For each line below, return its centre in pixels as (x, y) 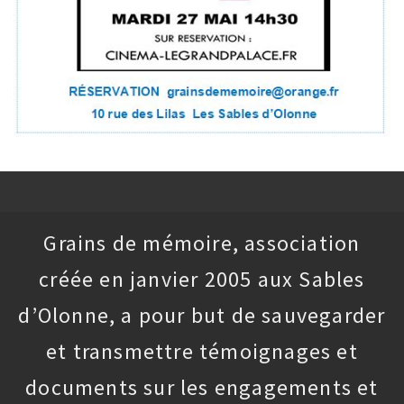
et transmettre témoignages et (202, 352)
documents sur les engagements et (202, 388)
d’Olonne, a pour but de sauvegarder (202, 316)
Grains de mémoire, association (202, 243)
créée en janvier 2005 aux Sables (202, 280)
